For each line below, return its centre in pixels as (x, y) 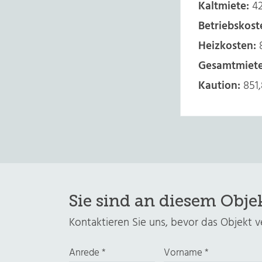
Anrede (85, 253)
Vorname (184, 253)
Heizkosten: (227, 46)
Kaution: (219, 86)
